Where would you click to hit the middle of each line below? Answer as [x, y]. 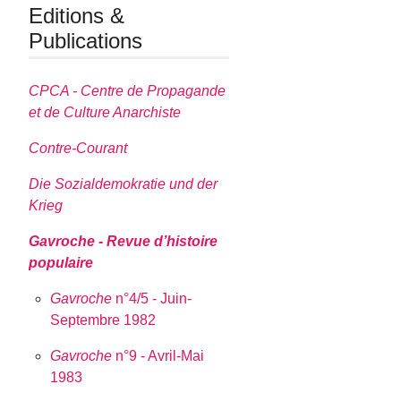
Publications [86, 41]
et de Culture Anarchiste [105, 112]
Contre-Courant [78, 148]
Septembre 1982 [103, 320]
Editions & [77, 16]
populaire [61, 262]
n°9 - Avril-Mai [158, 355]
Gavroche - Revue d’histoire [124, 241]
